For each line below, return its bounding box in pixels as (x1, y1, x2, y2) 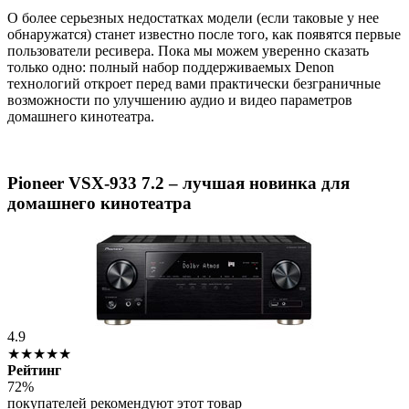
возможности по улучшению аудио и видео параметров (7, 92, 352, 109)
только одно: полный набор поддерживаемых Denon (7, 59, 334, 76)
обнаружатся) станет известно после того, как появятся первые (7, 26, 401, 43)
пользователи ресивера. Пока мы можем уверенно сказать (7, 43, 369, 59)
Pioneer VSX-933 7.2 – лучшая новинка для (7, 173, 350, 194)
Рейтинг (7, 362, 61, 378)
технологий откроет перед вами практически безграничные (7, 76, 381, 92)
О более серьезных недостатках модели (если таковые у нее (7, 10, 379, 26)
